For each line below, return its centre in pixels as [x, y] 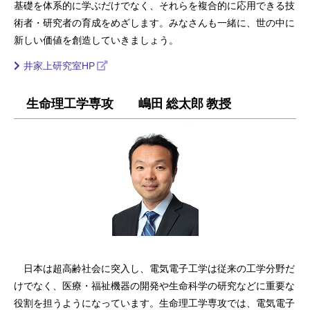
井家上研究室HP [59, 65]
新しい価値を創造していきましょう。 [96, 40]
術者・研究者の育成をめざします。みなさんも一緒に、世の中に [154, 22]
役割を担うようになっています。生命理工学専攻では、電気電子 [154, 303]
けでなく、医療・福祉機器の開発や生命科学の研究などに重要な [154, 285]
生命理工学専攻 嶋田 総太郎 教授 [122, 103]
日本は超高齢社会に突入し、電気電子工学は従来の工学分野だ [154, 268]
